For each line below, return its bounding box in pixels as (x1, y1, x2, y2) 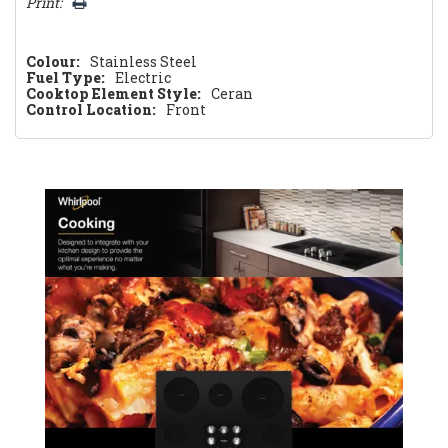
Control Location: (26, 100, 156, 120)
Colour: (26, 52, 80, 72)
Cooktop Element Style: (26, 84, 201, 104)
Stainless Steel (90, 52, 197, 72)
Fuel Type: (26, 68, 105, 88)
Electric (115, 68, 171, 88)
